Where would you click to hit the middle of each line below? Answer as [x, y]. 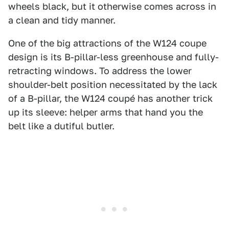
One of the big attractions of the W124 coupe [107, 43]
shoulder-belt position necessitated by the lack [113, 85]
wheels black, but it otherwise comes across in [112, 7]
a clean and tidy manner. [62, 20]
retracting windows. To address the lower [100, 71]
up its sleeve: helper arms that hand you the [106, 112]
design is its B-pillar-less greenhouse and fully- [113, 57]
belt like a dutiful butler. [61, 126]
